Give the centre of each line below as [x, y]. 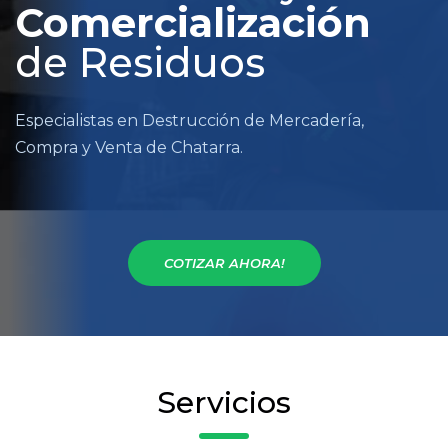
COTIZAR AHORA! [224, 262]
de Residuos [140, 62]
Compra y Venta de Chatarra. [129, 147]
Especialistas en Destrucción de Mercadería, [189, 120]
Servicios [224, 402]
